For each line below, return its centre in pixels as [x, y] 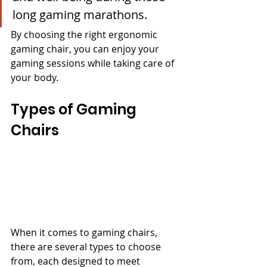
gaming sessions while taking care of [94, 63]
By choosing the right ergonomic [85, 34]
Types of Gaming [75, 109]
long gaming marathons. [80, 14]
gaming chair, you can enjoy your [86, 49]
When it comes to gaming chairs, [85, 232]
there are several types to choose [87, 246]
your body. [35, 77]
